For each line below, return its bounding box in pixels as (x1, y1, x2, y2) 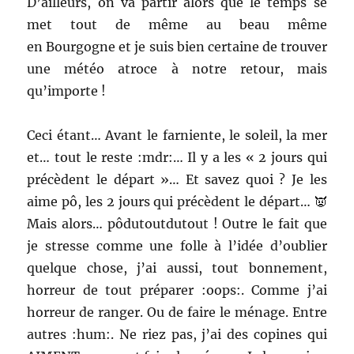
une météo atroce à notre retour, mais (27, 60, 327, 77)
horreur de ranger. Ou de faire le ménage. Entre (27, 303, 327, 320)
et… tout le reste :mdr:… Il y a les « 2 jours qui (27, 149, 327, 165)
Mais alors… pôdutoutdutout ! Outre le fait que (27, 215, 327, 232)
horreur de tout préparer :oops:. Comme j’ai (27, 281, 327, 298)
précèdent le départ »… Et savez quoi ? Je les (27, 171, 327, 187)
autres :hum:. (27, 326, 119, 342)
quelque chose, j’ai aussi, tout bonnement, (27, 259, 327, 276)
